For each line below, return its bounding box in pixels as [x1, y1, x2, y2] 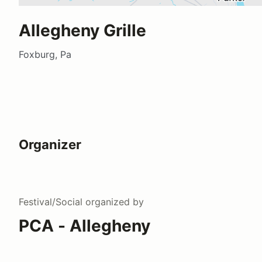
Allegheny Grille [19, 20, 146, 40]
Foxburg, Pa [19, 48, 71, 60]
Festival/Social [19, 195, 82, 208]
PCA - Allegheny [19, 215, 150, 236]
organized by [82, 195, 144, 208]
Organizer [19, 136, 81, 152]
